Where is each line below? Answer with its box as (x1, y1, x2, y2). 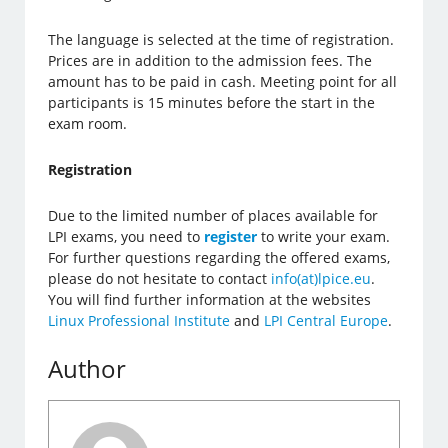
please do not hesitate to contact (48, 269, 272, 289)
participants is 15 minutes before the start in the (48, 93, 376, 113)
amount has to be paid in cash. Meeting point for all (48, 72, 398, 92)
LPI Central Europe (264, 311, 389, 331)
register (204, 227, 258, 247)
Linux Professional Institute (48, 311, 231, 331)
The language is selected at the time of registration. (48, 30, 395, 50)
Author (48, 352, 127, 386)
